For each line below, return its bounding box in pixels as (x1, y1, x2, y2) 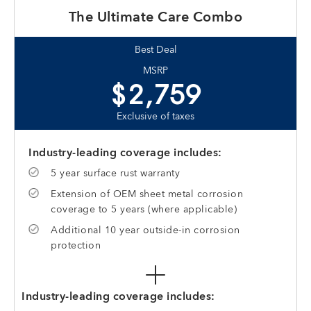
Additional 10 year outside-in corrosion (51, 226, 240, 235)
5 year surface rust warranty (51, 169, 180, 178)
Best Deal (134, 45, 177, 55)
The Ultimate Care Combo (68, 11, 243, 25)
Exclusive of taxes (117, 112, 194, 121)
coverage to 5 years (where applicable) (51, 205, 237, 215)
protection (51, 241, 101, 251)
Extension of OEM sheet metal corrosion (51, 190, 243, 199)
